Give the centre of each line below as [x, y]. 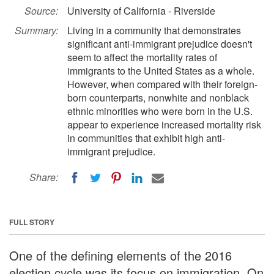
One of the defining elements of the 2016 [120, 255]
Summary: [36, 30]
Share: [44, 177]
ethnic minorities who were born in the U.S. [160, 111]
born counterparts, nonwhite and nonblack [158, 98]
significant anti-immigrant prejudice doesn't [160, 44]
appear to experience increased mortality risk [164, 124]
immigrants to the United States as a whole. [161, 71]
